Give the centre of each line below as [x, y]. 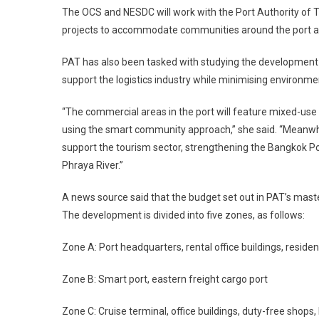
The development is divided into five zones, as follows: [183, 215]
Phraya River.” [93, 165]
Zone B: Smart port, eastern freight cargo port [165, 279]
